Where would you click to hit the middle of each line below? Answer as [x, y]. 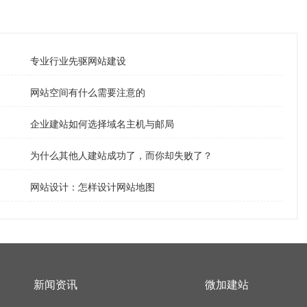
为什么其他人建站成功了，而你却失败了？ [121, 156]
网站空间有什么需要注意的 [87, 93]
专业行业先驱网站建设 [78, 61]
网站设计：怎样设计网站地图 [92, 187]
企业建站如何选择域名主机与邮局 [102, 124]
